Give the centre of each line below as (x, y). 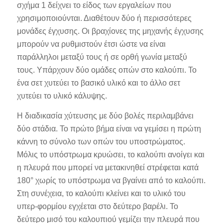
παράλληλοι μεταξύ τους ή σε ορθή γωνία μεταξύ (102, 57)
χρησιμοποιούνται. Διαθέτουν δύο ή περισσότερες (104, 18)
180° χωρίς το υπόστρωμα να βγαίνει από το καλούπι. (111, 181)
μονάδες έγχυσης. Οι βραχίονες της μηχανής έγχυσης (110, 31)
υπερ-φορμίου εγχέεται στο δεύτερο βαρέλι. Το (97, 207)
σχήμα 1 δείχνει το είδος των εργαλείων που (94, 5)
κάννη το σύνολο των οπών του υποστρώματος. (101, 142)
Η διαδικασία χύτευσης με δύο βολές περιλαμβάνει (105, 116)
